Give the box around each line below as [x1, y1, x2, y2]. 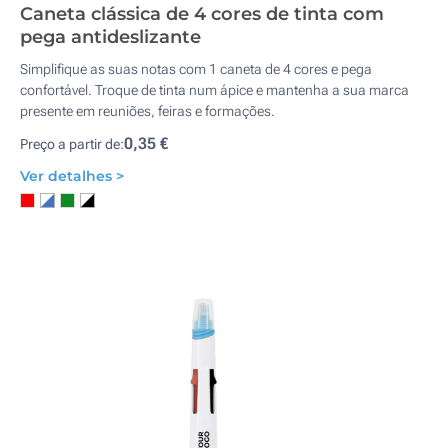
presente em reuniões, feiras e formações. [20, 103, 275, 119]
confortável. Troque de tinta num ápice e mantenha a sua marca [20, 82, 409, 98]
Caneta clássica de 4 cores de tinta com [20, 3, 384, 25]
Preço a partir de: [20, 136, 124, 152]
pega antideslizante [20, 26, 201, 48]
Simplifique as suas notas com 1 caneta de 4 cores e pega [20, 61, 372, 77]
